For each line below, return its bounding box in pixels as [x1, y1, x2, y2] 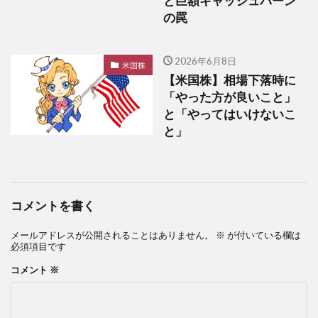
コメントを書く [11, 199, 95, 214]
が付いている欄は [225, 229, 301, 241]
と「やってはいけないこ [163, 107, 296, 122]
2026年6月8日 [174, 55, 236, 67]
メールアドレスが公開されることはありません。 [11, 229, 214, 241]
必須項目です [11, 241, 66, 253]
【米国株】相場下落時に [163, 73, 296, 88]
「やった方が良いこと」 [163, 90, 296, 105]
